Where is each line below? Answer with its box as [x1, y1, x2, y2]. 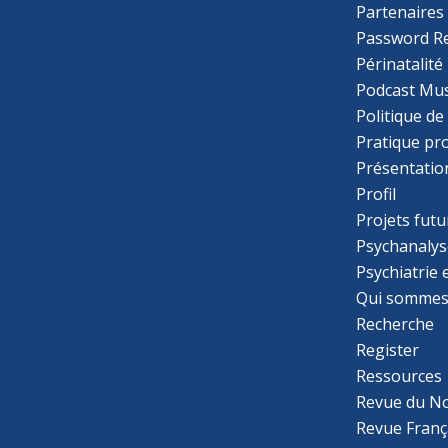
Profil [356, 182, 397, 205]
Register [356, 338, 420, 361]
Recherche [356, 312, 435, 335]
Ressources [356, 364, 443, 387]
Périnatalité [356, 52, 444, 75]
